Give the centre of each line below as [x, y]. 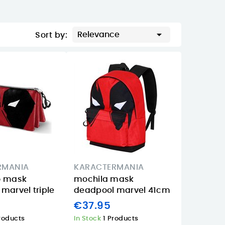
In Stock [88, 218]
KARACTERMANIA [109, 167]
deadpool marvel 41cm [122, 190]
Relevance [98, 35]
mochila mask [104, 179]
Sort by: [51, 35]
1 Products [121, 218]
